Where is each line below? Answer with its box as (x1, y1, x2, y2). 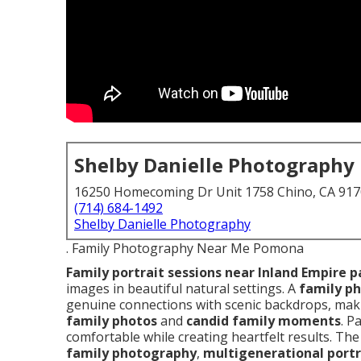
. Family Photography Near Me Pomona (66, 239, 304, 257)
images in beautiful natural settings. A (66, 280, 299, 297)
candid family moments (186, 312, 341, 330)
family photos (66, 312, 157, 330)
